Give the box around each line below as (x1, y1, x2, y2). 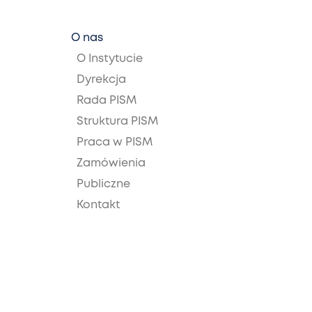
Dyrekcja (77, 75, 126, 85)
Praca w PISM (77, 137, 153, 148)
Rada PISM (77, 95, 136, 106)
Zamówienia (77, 158, 146, 169)
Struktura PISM (77, 116, 158, 127)
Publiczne (77, 179, 130, 189)
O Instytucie (77, 54, 143, 64)
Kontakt (77, 200, 120, 210)
